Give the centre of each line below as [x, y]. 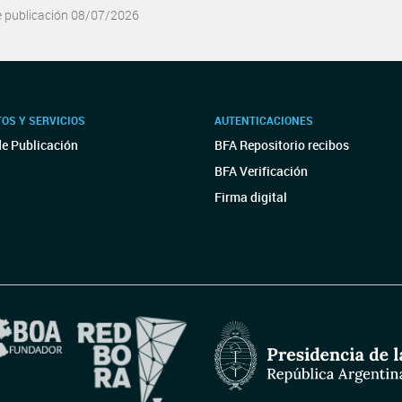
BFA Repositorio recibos [282, 145]
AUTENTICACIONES [264, 120]
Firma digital [251, 197]
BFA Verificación [261, 171]
